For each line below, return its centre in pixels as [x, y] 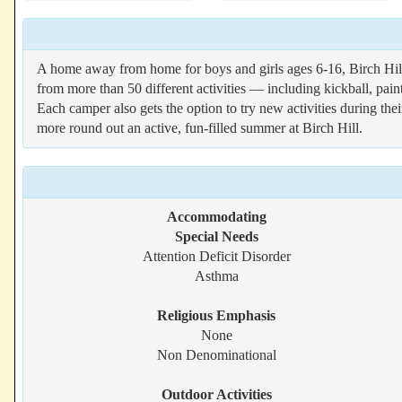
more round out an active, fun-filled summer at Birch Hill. [200, 128]
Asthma [216, 276]
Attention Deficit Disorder [216, 256]
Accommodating [216, 217]
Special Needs [216, 236]
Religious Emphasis [217, 315]
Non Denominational [216, 355]
